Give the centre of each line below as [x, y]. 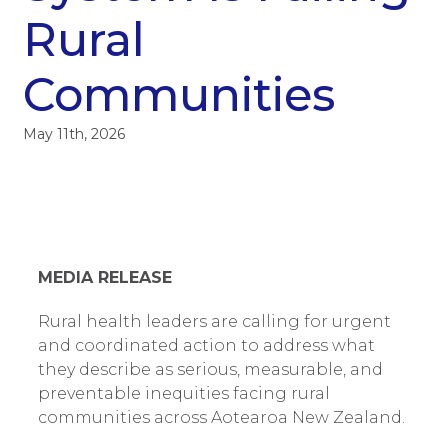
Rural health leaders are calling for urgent [214, 321]
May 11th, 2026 [73, 134]
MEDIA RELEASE [104, 277]
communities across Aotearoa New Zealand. [221, 417]
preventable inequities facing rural [183, 393]
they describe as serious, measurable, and [210, 369]
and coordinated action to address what [206, 345]
